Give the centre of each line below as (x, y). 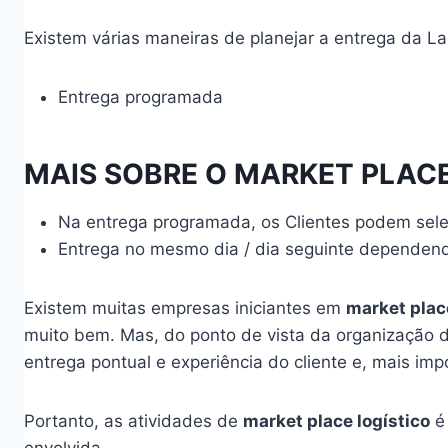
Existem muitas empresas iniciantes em (185, 308)
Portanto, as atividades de (133, 421)
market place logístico (336, 421)
